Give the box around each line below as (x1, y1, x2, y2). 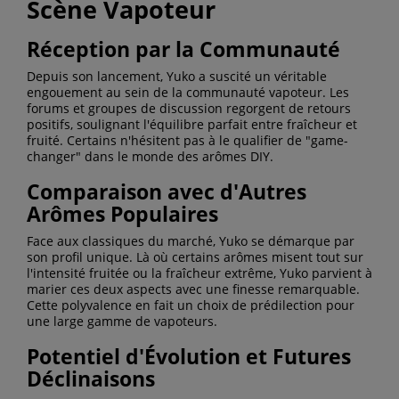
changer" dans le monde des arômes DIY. (27, 147, 273, 165)
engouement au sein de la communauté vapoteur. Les (27, 83, 349, 101)
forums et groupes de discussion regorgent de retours (27, 99, 351, 117)
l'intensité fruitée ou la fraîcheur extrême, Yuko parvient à (27, 264, 372, 281)
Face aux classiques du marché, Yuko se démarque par (27, 232, 354, 249)
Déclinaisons (27, 363, 155, 393)
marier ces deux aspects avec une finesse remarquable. (27, 280, 360, 297)
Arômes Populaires (27, 199, 218, 228)
